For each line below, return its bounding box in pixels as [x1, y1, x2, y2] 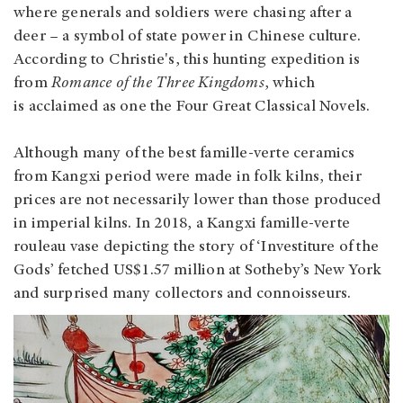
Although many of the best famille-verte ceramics [13, 145, 355, 162]
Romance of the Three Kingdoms [51, 75, 264, 92]
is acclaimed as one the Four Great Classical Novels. [13, 98, 371, 115]
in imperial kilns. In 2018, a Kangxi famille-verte [13, 215, 351, 232]
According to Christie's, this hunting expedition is [13, 51, 361, 68]
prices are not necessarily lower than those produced [13, 192, 381, 209]
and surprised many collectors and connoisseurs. [13, 285, 352, 302]
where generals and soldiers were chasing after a [13, 4, 353, 22]
